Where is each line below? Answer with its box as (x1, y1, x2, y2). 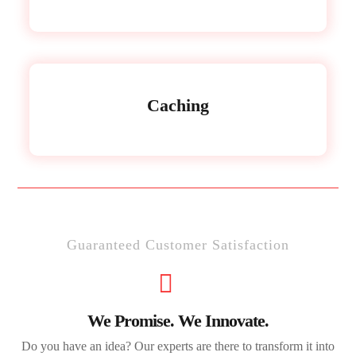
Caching (147, 95, 209, 115)
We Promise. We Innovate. (87, 311, 269, 331)
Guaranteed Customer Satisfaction (67, 237, 289, 253)
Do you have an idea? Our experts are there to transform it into (21, 339, 335, 353)
